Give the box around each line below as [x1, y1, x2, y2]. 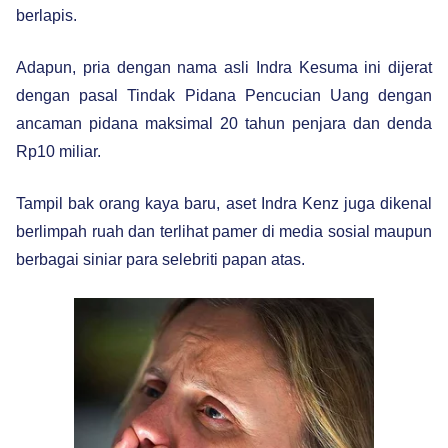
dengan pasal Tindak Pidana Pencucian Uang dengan [16, 86, 432, 104]
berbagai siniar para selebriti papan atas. [16, 250, 305, 268]
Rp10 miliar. [16, 142, 101, 160]
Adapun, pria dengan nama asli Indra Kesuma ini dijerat [16, 58, 432, 76]
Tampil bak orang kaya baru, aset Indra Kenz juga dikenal [16, 194, 432, 212]
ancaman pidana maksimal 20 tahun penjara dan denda [16, 114, 432, 132]
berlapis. [16, 6, 77, 24]
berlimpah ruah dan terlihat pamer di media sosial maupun [16, 222, 432, 240]
